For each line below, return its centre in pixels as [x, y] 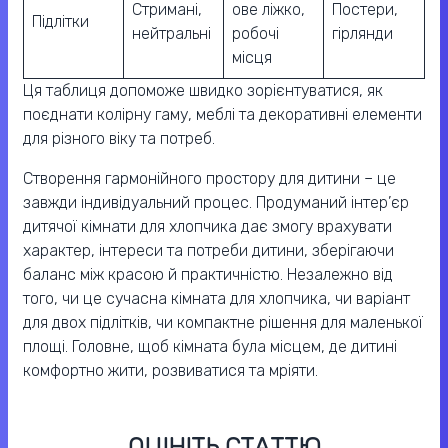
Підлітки [60, 21]
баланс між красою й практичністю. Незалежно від [208, 274]
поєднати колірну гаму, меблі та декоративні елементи [222, 114]
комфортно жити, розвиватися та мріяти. [170, 370]
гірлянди [362, 33]
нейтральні [171, 33]
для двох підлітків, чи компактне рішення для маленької [223, 322]
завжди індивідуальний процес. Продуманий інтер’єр [216, 202]
